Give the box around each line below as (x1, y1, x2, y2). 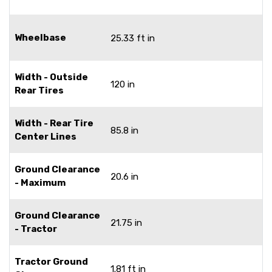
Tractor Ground (15, 256, 88, 267)
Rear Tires (15, 84, 64, 96)
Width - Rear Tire (15, 117, 93, 129)
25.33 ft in (110, 32, 155, 44)
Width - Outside (15, 71, 88, 83)
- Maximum (15, 177, 66, 188)
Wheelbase (15, 32, 66, 43)
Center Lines (15, 131, 76, 142)
